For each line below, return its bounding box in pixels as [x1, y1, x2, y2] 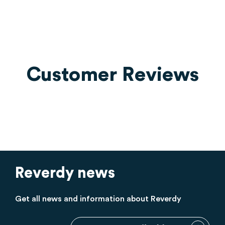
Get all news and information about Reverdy [15, 195, 181, 203]
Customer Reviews [26, 65, 199, 84]
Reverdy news [15, 166, 115, 181]
